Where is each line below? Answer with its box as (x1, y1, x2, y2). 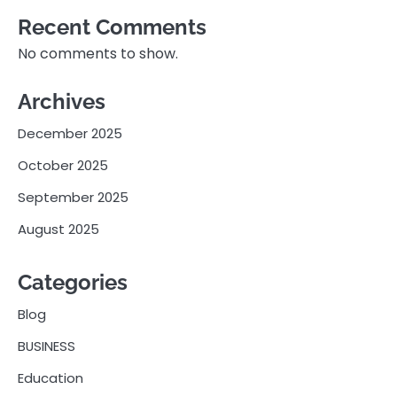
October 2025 (18, 156, 108, 175)
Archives (18, 89, 105, 115)
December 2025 (18, 124, 122, 144)
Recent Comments (18, 14, 206, 41)
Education (18, 369, 83, 388)
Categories (18, 269, 128, 296)
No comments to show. (18, 43, 178, 65)
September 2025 (18, 188, 128, 207)
